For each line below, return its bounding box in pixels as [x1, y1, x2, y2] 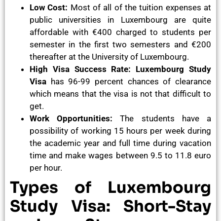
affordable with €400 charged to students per [30, 27, 211, 37]
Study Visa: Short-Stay [10, 196, 211, 217]
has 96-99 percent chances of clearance [46, 76, 211, 87]
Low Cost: [30, 2, 68, 13]
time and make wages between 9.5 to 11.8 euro [30, 150, 211, 161]
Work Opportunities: [30, 113, 113, 124]
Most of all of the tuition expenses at [68, 2, 212, 13]
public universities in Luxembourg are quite [30, 15, 211, 25]
